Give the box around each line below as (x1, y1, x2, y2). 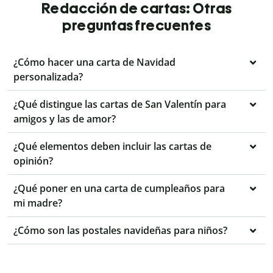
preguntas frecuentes (62, 16, 211, 35)
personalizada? (13, 70, 83, 84)
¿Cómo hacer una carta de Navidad (13, 55, 175, 69)
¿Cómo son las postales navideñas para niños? (13, 224, 227, 238)
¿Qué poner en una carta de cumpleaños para (13, 182, 225, 196)
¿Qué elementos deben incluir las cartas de (13, 140, 211, 154)
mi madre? (13, 196, 62, 210)
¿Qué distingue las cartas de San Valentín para (13, 97, 226, 112)
